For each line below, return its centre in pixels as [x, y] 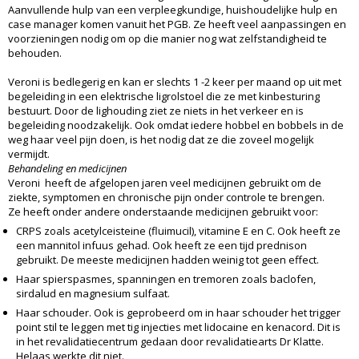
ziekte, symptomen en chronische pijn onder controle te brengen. [166, 197]
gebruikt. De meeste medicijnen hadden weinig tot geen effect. [167, 259]
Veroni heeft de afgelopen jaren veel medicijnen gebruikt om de [165, 182]
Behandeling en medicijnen [67, 168]
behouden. [35, 52]
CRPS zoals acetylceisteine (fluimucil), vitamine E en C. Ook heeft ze [178, 230]
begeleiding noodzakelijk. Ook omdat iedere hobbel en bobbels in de [176, 125]
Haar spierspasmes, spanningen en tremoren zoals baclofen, [166, 278]
